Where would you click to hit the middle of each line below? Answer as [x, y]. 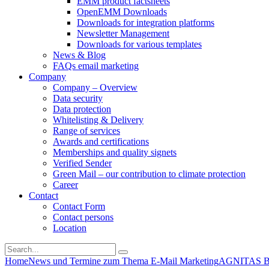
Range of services [86, 131]
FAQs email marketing [96, 66]
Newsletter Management [123, 33]
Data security [78, 98]
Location [70, 228]
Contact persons [83, 217]
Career [65, 185]
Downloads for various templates [139, 44]
